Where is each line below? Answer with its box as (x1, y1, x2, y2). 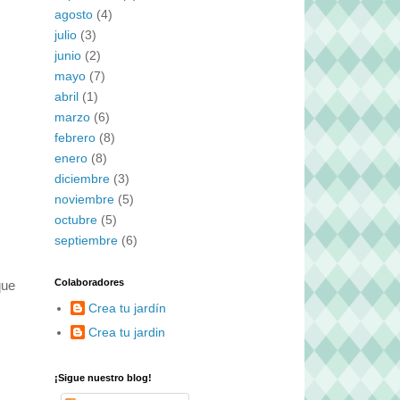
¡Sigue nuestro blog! (54, 372, 152, 383)
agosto (54, 6, 93, 21)
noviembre (54, 191, 114, 206)
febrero (54, 129, 96, 145)
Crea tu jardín (87, 300, 166, 315)
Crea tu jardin (87, 324, 165, 339)
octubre (54, 212, 97, 227)
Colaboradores (54, 277, 124, 287)
